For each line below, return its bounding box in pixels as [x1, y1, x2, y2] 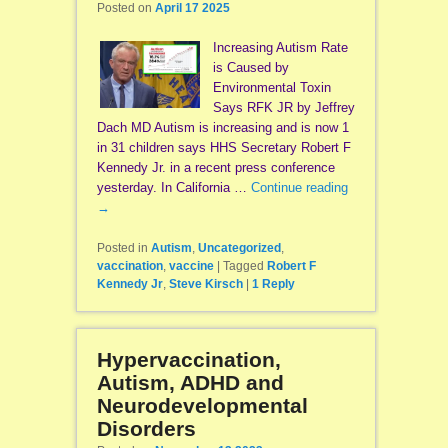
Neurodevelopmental [96, 394, 308, 418]
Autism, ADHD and [96, 371, 284, 395]
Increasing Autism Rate [212, 40, 348, 56]
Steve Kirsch [168, 277, 243, 292]
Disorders [96, 417, 196, 441]
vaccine [168, 259, 214, 274]
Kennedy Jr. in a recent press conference [96, 160, 335, 176]
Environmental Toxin [212, 80, 331, 96]
